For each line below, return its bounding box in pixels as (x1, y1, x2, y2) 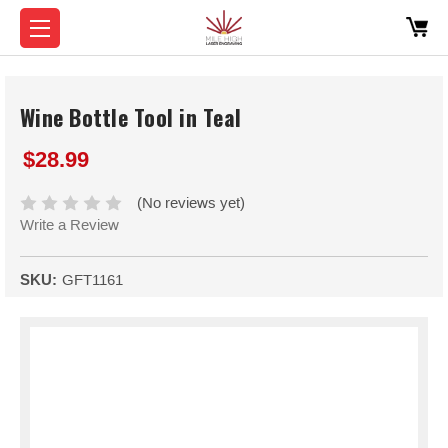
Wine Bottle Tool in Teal (20, 101, 241, 134)
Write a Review (20, 216, 119, 234)
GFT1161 (62, 271, 123, 289)
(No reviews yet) (137, 194, 246, 212)
